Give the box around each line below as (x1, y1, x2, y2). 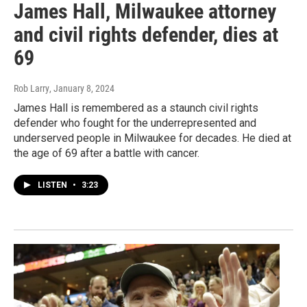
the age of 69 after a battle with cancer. (14, 146, 199, 160)
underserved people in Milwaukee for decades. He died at (14, 131, 291, 145)
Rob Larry (14, 82, 49, 94)
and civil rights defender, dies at (14, 22, 278, 47)
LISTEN (38, 180, 69, 190)
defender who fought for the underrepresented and (14, 116, 256, 130)
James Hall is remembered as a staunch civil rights (14, 101, 258, 114)
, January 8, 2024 (49, 82, 114, 94)
